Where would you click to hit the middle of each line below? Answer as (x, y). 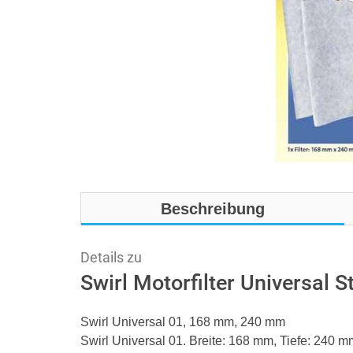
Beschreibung (213, 209)
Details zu (111, 258)
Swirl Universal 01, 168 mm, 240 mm (183, 322)
